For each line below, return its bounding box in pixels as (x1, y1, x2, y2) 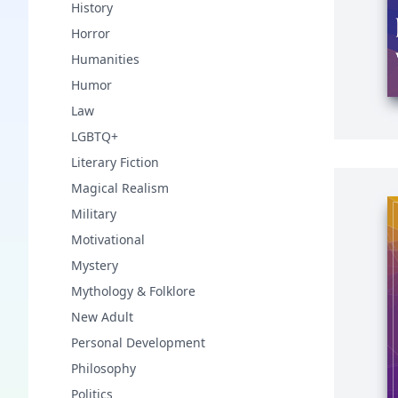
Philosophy (71, 360, 136, 377)
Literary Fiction (71, 154, 159, 171)
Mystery (71, 257, 118, 274)
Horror (71, 25, 110, 42)
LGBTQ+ (71, 128, 118, 145)
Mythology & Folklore (71, 283, 195, 299)
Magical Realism (71, 179, 169, 196)
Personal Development (71, 334, 205, 351)
